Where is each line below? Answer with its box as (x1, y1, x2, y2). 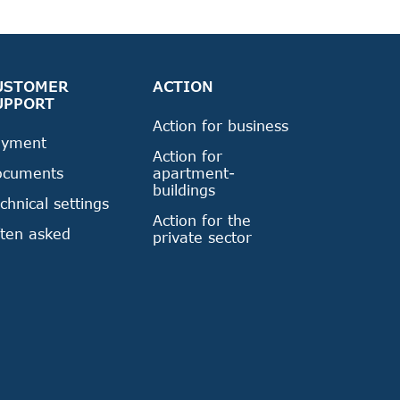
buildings (153, 181, 215, 198)
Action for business (153, 117, 288, 134)
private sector (153, 229, 252, 246)
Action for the (153, 212, 251, 229)
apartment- (153, 164, 235, 181)
